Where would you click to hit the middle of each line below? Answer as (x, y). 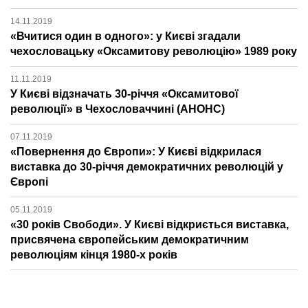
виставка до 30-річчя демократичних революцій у (147, 166)
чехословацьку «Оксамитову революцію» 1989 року (154, 51)
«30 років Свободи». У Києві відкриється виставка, (150, 224)
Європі (29, 181)
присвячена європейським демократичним (130, 239)
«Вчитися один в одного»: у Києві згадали (125, 36)
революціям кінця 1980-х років (94, 254)
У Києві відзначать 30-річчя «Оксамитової (124, 93)
